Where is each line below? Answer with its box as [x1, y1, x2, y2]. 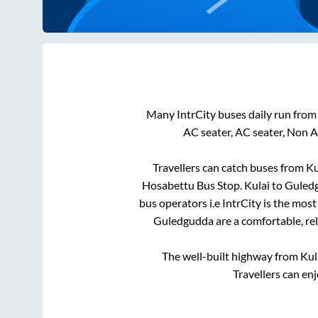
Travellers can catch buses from [152, 160, 306, 175]
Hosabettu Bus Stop [142, 178, 240, 192]
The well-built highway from [162, 249, 300, 263]
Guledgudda [153, 214, 214, 228]
